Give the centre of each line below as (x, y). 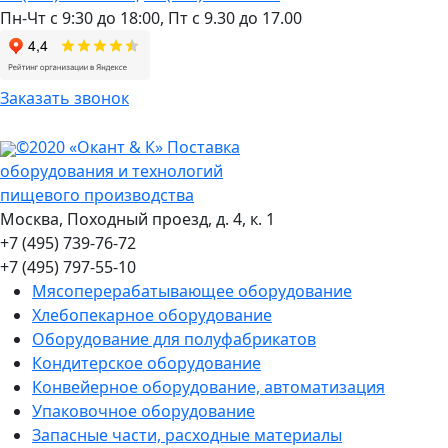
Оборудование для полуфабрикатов (174, 339)
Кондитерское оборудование (146, 363)
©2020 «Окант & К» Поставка (128, 147)
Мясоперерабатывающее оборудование (192, 291)
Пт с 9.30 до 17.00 (235, 17)
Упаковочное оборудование (143, 411)
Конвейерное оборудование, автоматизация (208, 387)
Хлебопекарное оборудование (152, 315)
